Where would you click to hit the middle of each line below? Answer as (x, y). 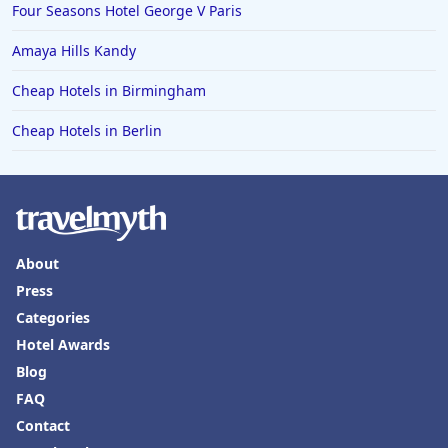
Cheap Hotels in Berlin (87, 131)
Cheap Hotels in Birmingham (109, 91)
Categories (53, 318)
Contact (43, 426)
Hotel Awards (63, 345)
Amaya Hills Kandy (74, 51)
